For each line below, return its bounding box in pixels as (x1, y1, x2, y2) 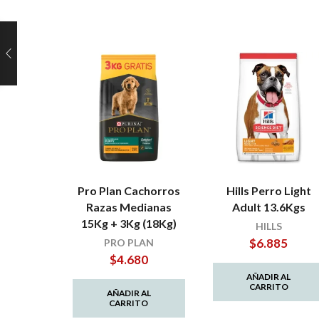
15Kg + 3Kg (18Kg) (80, 216, 177, 231)
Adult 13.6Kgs (231, 200, 305, 214)
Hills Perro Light (226, 184, 311, 198)
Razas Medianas (85, 200, 172, 214)
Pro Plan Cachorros (77, 184, 180, 198)
